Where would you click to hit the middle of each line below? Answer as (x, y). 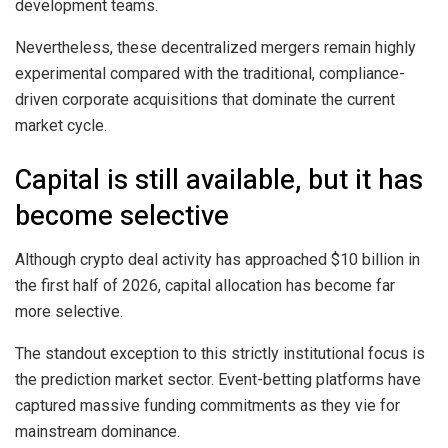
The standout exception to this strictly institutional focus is (220, 354)
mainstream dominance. (97, 432)
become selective (122, 215)
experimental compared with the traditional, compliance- (210, 74)
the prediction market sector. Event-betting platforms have (218, 380)
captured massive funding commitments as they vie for (207, 406)
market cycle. (61, 126)
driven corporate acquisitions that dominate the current (205, 100)
